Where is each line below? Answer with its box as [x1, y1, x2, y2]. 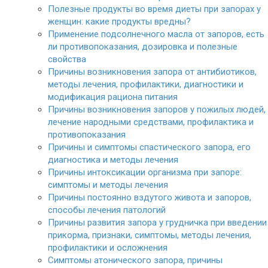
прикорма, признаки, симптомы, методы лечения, [48, 230, 251, 240]
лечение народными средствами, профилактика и [48, 117, 254, 127]
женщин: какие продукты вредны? [48, 16, 191, 27]
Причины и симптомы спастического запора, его [48, 142, 251, 153]
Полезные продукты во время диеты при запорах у [48, 4, 261, 14]
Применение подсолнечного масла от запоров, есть [48, 29, 264, 39]
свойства [48, 54, 86, 65]
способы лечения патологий [48, 205, 166, 215]
